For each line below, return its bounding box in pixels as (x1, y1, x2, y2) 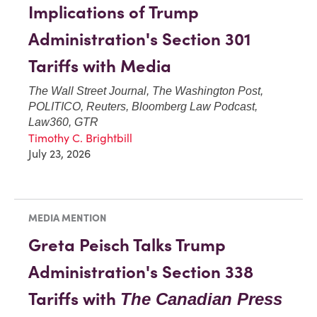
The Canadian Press (120, 289, 282, 309)
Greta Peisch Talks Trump (28, 234, 226, 257)
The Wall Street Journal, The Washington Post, (28, 84, 263, 97)
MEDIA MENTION (28, 212, 107, 225)
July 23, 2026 (28, 146, 91, 161)
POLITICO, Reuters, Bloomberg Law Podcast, (28, 100, 258, 113)
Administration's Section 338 (28, 261, 253, 284)
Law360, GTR (28, 115, 98, 128)
